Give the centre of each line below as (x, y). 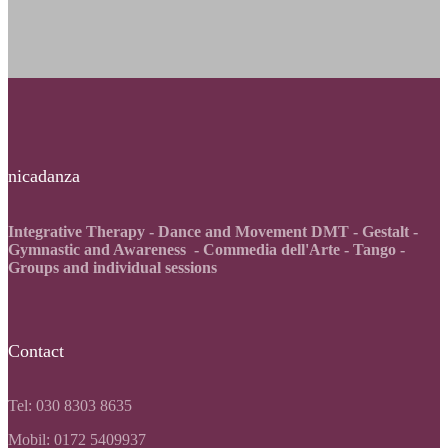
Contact (36, 350)
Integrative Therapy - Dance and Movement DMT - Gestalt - (213, 231)
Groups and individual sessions (112, 267)
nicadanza (44, 176)
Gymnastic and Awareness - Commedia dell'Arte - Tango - (206, 249)
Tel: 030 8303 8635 (70, 406)
